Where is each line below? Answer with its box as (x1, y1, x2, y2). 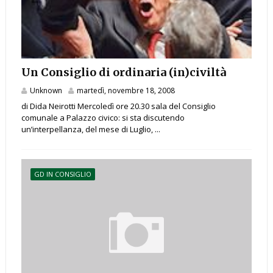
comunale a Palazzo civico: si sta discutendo (21, 112, 185, 124)
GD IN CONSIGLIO (34, 169, 91, 179)
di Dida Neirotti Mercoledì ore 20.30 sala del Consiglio (21, 101, 216, 112)
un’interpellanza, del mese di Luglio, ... (21, 124, 160, 135)
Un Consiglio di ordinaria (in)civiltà (21, 65, 226, 80)
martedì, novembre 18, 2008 (76, 85, 175, 96)
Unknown (29, 85, 62, 96)
